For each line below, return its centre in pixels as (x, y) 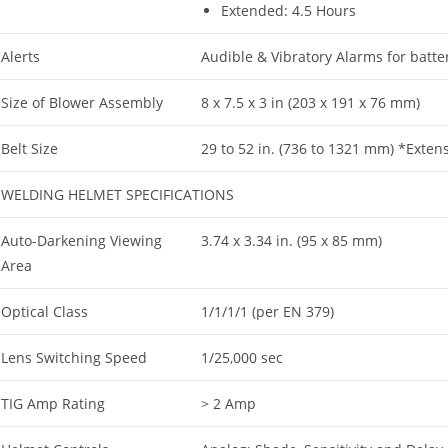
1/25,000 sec (242, 357)
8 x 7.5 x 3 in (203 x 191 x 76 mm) (310, 102)
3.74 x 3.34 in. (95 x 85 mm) (291, 240)
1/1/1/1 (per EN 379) (267, 311)
